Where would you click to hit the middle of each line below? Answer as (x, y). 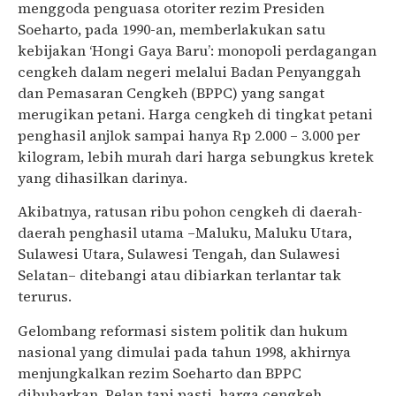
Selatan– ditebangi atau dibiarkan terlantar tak (179, 275)
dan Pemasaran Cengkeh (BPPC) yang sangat (171, 92)
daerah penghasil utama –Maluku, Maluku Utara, (185, 233)
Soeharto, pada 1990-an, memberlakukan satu (171, 29)
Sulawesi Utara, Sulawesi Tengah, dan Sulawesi (179, 254)
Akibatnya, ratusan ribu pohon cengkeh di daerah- (190, 212)
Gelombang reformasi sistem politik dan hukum (183, 330)
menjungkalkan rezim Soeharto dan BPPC (160, 373)
